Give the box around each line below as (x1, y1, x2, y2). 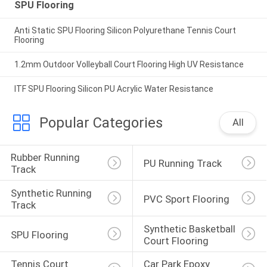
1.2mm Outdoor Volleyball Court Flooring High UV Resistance (14, 60, 244, 70)
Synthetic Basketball (143, 222, 238, 235)
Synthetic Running (10, 187, 94, 199)
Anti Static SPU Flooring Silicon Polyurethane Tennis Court (14, 26, 240, 36)
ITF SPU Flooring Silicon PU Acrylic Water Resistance (14, 83, 213, 94)
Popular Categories (39, 114, 163, 131)
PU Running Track (143, 157, 222, 170)
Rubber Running (10, 151, 82, 164)
